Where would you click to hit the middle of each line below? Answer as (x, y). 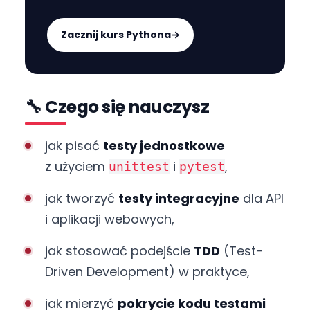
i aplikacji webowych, (109, 219)
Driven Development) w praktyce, (147, 272)
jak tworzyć (81, 199)
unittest (139, 167)
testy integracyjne (179, 199)
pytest (202, 167)
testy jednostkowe (164, 146)
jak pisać (74, 146)
